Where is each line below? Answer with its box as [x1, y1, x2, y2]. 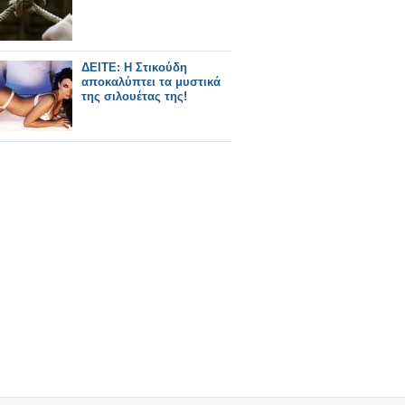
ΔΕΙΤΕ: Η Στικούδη [81, 61, 187, 74]
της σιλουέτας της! [81, 89, 187, 103]
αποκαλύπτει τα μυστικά [81, 75, 221, 89]
